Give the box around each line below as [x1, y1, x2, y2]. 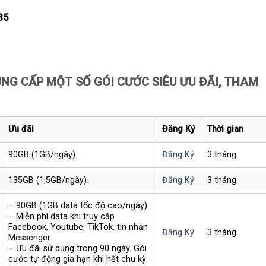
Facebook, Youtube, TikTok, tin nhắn [8, 222, 148, 233]
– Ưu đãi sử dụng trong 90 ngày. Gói [8, 243, 147, 254]
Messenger [8, 233, 50, 243]
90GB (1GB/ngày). [8, 150, 77, 160]
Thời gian [207, 124, 246, 135]
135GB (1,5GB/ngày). [8, 175, 88, 186]
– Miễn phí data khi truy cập [8, 211, 115, 222]
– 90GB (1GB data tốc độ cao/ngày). [8, 201, 149, 211]
